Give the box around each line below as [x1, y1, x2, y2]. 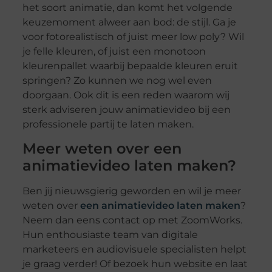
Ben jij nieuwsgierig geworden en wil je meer [22, 185, 241, 197]
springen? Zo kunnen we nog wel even [22, 75, 212, 87]
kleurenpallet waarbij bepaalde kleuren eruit [22, 60, 238, 72]
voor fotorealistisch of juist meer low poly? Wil [22, 31, 244, 43]
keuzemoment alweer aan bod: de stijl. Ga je [22, 16, 236, 29]
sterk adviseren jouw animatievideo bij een [22, 104, 231, 116]
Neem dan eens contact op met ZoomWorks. [22, 214, 242, 226]
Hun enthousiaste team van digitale [22, 229, 198, 241]
